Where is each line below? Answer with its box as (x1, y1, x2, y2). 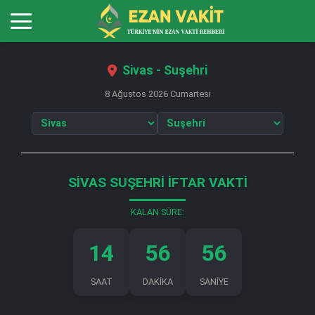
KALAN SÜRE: (131, 207, 184, 217)
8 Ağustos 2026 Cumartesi (104, 89, 211, 99)
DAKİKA (142, 276, 173, 287)
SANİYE (199, 276, 229, 287)
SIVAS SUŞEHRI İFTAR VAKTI (67, 174, 247, 191)
